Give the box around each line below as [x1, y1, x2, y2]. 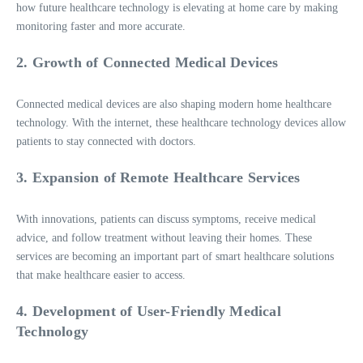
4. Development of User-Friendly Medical [16, 303, 281, 320]
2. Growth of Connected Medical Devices [16, 54, 279, 71]
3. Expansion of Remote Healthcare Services [16, 169, 301, 186]
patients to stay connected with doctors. [16, 135, 196, 148]
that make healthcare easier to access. [16, 269, 186, 282]
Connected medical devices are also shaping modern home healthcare [16, 98, 331, 111]
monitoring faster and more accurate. [16, 20, 186, 33]
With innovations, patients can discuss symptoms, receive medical [16, 213, 316, 226]
